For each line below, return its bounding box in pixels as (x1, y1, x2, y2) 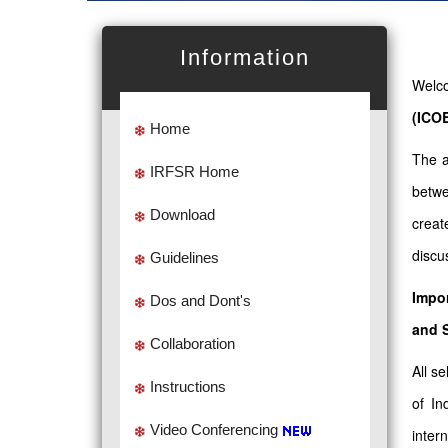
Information (179, 45, 310, 70)
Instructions (149, 378, 226, 395)
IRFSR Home (149, 163, 239, 180)
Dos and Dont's (149, 292, 251, 309)
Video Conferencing (149, 421, 278, 438)
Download (149, 206, 215, 223)
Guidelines (149, 249, 219, 266)
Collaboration (149, 335, 235, 352)
